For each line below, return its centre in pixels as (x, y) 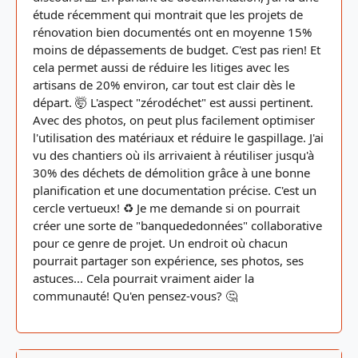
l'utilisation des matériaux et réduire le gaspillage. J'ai (178, 137)
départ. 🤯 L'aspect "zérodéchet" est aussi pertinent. (173, 102)
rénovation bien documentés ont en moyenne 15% (172, 32)
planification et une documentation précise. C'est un (175, 190)
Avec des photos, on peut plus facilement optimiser (174, 120)
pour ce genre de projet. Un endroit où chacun (160, 243)
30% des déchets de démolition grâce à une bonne (171, 173)
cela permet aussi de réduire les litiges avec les (161, 67)
